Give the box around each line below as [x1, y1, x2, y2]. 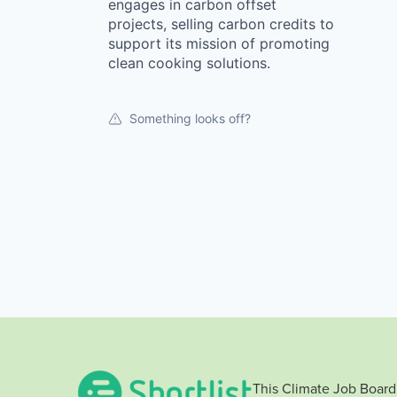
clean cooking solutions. [108, 54, 270, 72]
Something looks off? [129, 111, 251, 126]
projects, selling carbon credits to [108, 15, 334, 33]
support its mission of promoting [108, 35, 330, 52]
